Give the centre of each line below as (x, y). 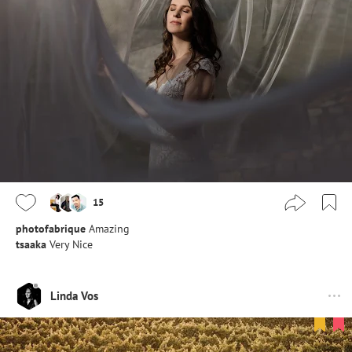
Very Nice (71, 244)
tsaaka (31, 244)
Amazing (109, 228)
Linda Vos (74, 296)
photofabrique (51, 228)
